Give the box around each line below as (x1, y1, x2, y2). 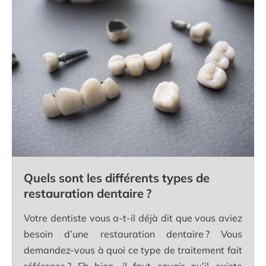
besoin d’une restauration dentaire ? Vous (24, 227, 242, 240)
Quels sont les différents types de (24, 170, 210, 185)
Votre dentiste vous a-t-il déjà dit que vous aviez (24, 211, 242, 224)
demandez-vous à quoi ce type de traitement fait (24, 243, 242, 256)
